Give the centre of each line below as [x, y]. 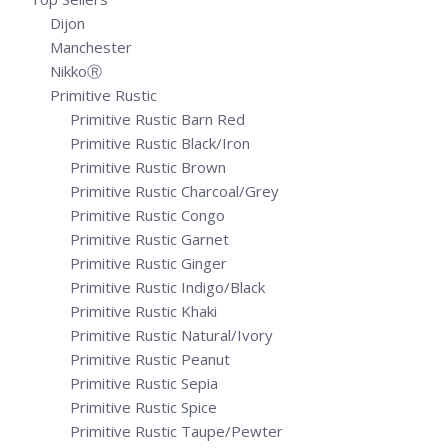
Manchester [91, 47]
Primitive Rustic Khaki [143, 311]
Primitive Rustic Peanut [150, 359]
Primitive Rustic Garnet [149, 239]
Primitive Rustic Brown [148, 167]
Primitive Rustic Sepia [144, 383]
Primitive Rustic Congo [147, 215]
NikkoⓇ [76, 71]
